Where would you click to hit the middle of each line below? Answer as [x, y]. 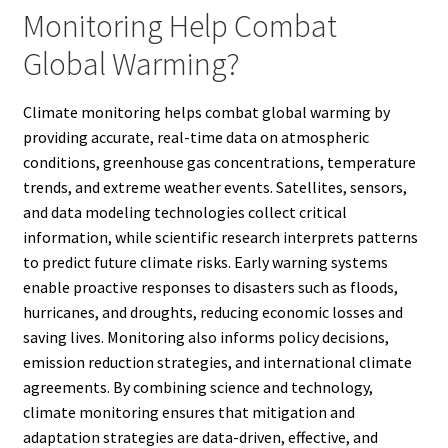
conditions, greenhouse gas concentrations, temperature [219, 162]
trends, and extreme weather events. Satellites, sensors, [214, 187]
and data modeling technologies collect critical [184, 212]
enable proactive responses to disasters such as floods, [210, 287]
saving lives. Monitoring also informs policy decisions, [205, 337]
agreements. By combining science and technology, [197, 387]
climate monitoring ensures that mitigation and [188, 412]
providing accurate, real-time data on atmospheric [195, 137]
